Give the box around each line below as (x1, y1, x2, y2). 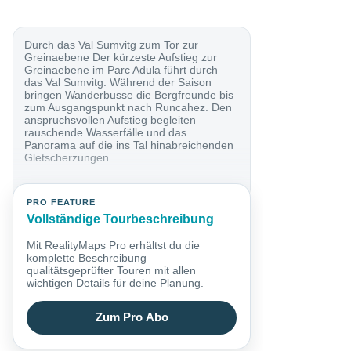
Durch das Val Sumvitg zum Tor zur (24, 38, 199, 51)
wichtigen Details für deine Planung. (27, 276, 204, 289)
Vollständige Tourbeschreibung (27, 212, 215, 226)
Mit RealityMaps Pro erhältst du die (27, 238, 201, 251)
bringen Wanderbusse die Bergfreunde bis (24, 88, 234, 101)
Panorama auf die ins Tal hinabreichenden (24, 138, 234, 151)
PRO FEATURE (27, 197, 96, 208)
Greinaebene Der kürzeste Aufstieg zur (24, 50, 218, 63)
